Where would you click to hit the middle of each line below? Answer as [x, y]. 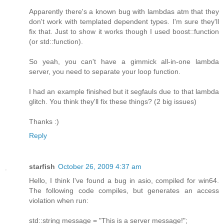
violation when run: [59, 201]
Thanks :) [44, 122]
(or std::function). [56, 42]
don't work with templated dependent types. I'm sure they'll [124, 22]
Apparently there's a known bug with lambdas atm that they [124, 12]
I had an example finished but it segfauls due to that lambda [124, 92]
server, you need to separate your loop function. [105, 72]
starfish [42, 167]
